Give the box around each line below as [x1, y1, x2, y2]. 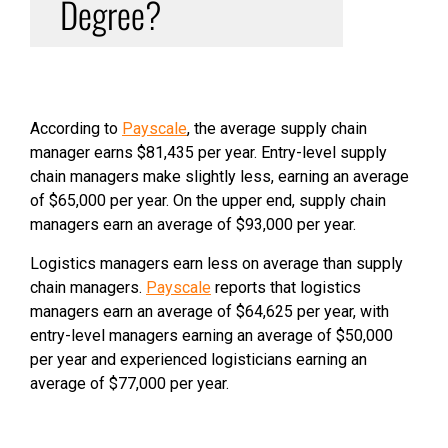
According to [30, 119, 122, 138]
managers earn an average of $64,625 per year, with [30, 302, 389, 321]
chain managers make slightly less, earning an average [30, 167, 409, 186]
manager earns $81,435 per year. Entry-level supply [30, 143, 387, 162]
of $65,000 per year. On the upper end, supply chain [30, 191, 386, 210]
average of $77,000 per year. [30, 374, 229, 393]
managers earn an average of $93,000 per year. [30, 215, 356, 234]
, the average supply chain [187, 119, 367, 138]
